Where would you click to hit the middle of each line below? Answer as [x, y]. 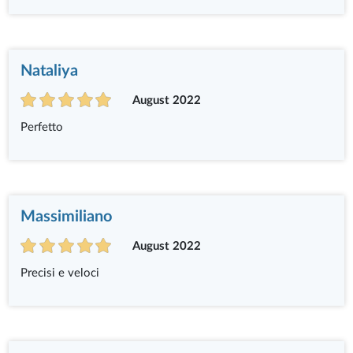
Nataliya [50, 71]
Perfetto [42, 127]
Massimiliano [67, 216]
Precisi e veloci [60, 273]
